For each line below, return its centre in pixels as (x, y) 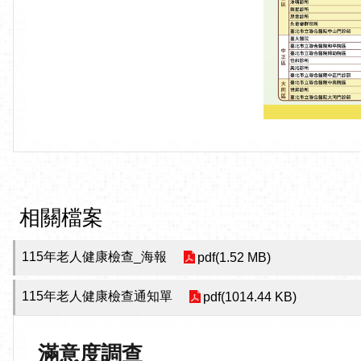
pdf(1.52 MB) (234, 257)
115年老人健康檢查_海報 (94, 257)
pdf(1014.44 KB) (250, 297)
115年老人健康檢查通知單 (97, 297)
